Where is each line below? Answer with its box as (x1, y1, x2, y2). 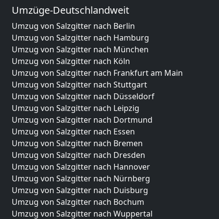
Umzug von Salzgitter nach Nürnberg (12, 173, 150, 184)
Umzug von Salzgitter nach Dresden (12, 150, 145, 160)
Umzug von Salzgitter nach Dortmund (12, 114, 153, 125)
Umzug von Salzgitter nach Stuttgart (12, 79, 147, 90)
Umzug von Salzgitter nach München (12, 44, 149, 55)
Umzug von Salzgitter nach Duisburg (12, 185, 148, 196)
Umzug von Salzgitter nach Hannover (12, 161, 150, 172)
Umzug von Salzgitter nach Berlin (12, 21, 135, 31)
